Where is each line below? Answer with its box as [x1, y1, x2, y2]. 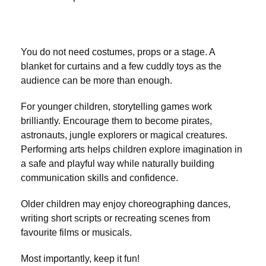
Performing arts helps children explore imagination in [21, 144, 242, 155]
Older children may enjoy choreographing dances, [21, 199, 230, 210]
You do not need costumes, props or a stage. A [21, 47, 215, 58]
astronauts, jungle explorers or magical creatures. [21, 130, 227, 141]
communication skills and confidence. [21, 173, 178, 183]
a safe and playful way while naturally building [21, 159, 214, 169]
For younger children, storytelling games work [21, 102, 212, 112]
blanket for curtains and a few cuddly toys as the [21, 61, 221, 72]
